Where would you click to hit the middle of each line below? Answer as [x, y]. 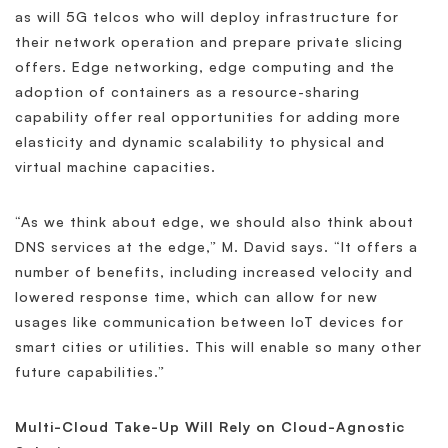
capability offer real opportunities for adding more [208, 117]
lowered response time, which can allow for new [196, 297]
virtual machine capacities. [115, 167]
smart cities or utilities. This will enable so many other [218, 347]
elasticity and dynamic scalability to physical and [200, 142]
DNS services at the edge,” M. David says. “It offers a [216, 247]
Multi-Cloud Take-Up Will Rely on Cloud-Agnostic [210, 427]
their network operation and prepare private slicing [209, 42]
